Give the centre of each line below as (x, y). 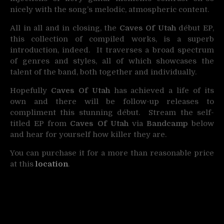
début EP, (195, 28)
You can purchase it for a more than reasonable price (112, 153)
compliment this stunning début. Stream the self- (112, 112)
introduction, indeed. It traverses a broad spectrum (112, 50)
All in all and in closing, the (65, 28)
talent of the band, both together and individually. (103, 72)
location (52, 164)
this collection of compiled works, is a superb (112, 39)
